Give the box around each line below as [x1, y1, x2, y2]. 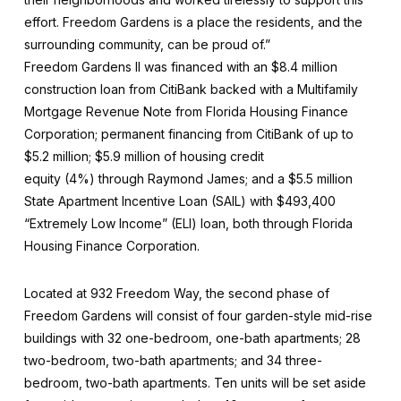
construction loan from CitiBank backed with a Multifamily [23, 81, 358, 97]
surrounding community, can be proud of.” [23, 36, 270, 52]
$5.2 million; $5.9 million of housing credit [23, 148, 264, 164]
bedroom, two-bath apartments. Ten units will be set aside [23, 374, 366, 390]
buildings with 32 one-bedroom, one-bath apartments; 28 [23, 329, 361, 346]
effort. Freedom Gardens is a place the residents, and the [23, 13, 363, 30]
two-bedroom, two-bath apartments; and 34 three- [23, 352, 322, 368]
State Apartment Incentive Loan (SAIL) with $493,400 [23, 192, 336, 209]
